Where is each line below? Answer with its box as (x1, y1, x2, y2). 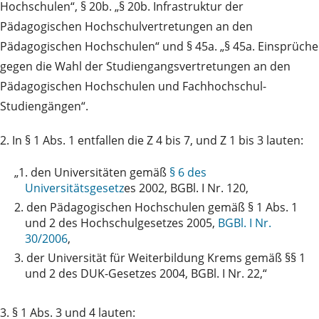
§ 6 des (169, 164, 206, 181)
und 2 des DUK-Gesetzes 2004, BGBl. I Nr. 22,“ (25, 266, 267, 282)
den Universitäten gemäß (31, 164, 169, 181)
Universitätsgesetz (25, 180, 124, 197)
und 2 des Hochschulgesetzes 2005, (25, 215, 218, 231)
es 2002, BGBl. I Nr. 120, (124, 180, 249, 197)
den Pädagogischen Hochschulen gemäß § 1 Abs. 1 (26, 199, 298, 216)
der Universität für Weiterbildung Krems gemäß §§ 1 (26, 250, 305, 266)
